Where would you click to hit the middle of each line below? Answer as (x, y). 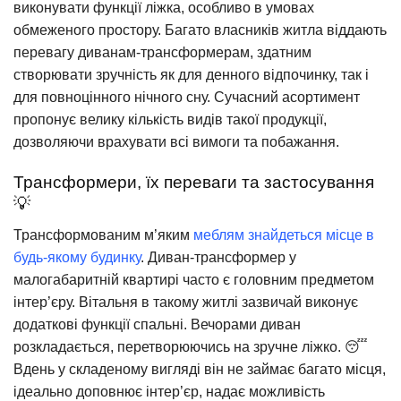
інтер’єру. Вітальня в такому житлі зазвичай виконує (186, 302)
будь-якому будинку (77, 257)
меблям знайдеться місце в (284, 235)
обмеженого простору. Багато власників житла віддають (200, 30)
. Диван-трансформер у (218, 257)
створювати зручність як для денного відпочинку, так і (191, 75)
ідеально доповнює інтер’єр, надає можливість (169, 391)
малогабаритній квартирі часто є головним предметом (194, 279)
